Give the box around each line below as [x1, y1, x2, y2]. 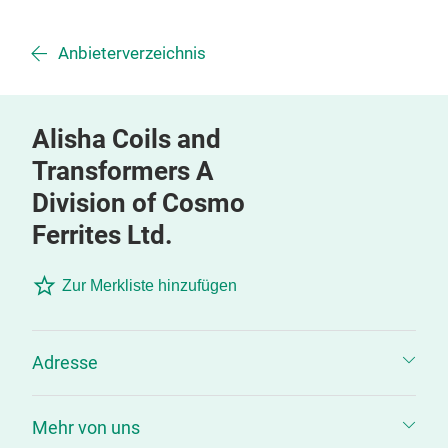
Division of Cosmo [32, 188, 245, 218]
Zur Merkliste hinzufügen [62, 277, 237, 294]
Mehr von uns [32, 417, 140, 438]
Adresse [32, 352, 98, 373]
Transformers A [32, 156, 214, 186]
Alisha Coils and [32, 124, 221, 154]
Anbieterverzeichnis [58, 44, 206, 63]
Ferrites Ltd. [32, 220, 173, 250]
